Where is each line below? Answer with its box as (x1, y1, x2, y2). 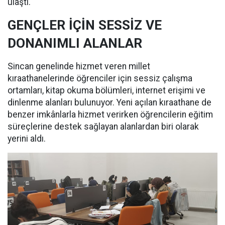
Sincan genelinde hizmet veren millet (8, 61, 150, 72)
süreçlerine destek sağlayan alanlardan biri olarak (8, 122, 199, 132)
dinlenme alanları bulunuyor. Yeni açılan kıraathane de (8, 97, 211, 108)
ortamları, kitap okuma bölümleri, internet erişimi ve (8, 85, 205, 96)
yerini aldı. (8, 134, 46, 144)
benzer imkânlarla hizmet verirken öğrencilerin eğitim (8, 109, 213, 120)
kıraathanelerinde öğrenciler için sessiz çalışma (8, 73, 192, 84)
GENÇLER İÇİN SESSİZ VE (8, 18, 162, 33)
